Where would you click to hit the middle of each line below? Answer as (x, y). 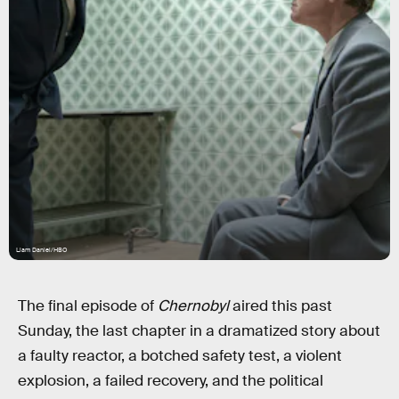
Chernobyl (193, 306)
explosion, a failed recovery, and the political (171, 381)
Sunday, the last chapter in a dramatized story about (199, 331)
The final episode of (88, 306)
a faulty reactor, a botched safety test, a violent (180, 356)
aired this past (281, 306)
